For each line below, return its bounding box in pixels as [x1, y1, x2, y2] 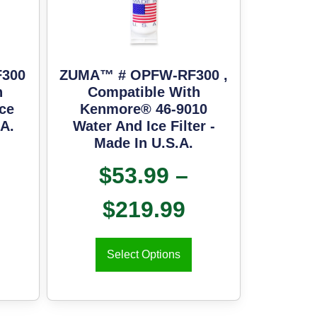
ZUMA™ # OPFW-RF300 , [59, 67, 229, 83]
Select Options [107, 248, 181, 261]
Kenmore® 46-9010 [80, 101, 208, 117]
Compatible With [87, 84, 200, 100]
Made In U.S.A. [94, 135, 194, 151]
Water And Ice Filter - [72, 118, 215, 134]
